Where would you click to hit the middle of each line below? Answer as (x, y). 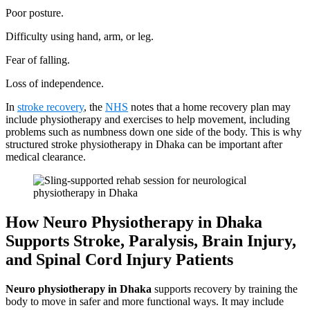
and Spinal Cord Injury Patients (119, 259)
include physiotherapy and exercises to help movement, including (148, 119)
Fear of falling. (38, 60)
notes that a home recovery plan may (209, 107)
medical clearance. (46, 156)
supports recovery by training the (225, 289)
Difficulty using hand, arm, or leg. (80, 36)
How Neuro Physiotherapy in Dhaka (134, 222)
